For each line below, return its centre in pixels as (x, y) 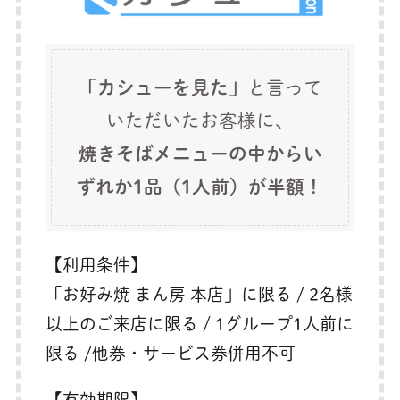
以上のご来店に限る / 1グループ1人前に (200, 324)
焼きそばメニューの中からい (200, 154)
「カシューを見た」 (162, 88)
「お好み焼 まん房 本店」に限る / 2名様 (200, 295)
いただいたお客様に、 (200, 121)
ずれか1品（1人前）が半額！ (200, 187)
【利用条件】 (97, 265)
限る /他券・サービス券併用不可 (171, 354)
